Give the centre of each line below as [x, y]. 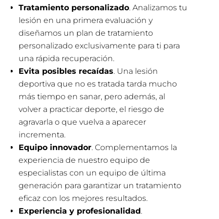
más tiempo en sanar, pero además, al [92, 96]
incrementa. [42, 134]
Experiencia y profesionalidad [80, 211]
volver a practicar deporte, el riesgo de [92, 109]
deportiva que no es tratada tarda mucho [98, 84]
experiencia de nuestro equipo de [85, 160]
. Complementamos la [134, 147]
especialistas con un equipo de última [92, 173]
